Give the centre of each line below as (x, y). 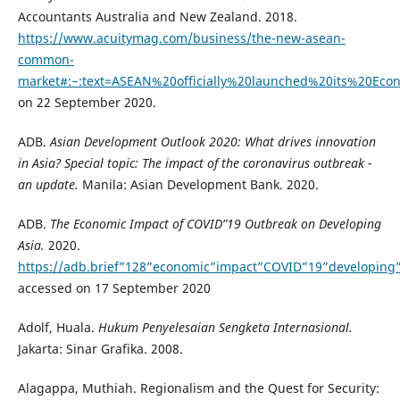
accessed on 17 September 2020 (114, 288)
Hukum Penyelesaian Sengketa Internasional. (225, 328)
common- (46, 60)
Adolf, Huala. (58, 328)
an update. (48, 185)
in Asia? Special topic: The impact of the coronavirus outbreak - (194, 163)
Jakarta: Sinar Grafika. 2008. (100, 349)
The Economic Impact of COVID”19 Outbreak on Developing (215, 224)
